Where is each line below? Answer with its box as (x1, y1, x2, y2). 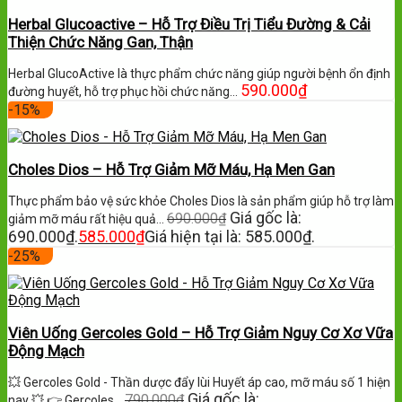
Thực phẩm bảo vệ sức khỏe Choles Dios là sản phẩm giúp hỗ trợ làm (8, 194, 394, 209)
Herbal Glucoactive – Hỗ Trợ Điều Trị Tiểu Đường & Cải (8, 15, 371, 34)
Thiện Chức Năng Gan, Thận (8, 33, 193, 52)
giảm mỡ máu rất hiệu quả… (8, 212, 167, 227)
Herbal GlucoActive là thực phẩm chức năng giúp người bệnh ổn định (8, 66, 390, 82)
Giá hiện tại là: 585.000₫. (144, 227, 315, 247)
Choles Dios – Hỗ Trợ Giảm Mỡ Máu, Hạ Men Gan (8, 161, 335, 179)
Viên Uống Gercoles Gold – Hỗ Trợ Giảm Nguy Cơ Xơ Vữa (8, 324, 393, 343)
